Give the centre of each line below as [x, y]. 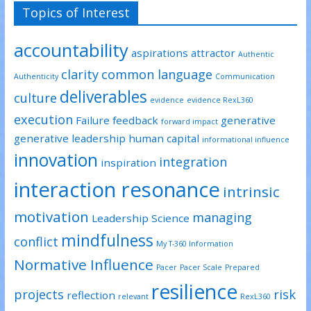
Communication [245, 76]
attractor [213, 52]
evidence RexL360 [220, 100]
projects [39, 294]
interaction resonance [117, 189]
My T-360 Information [194, 243]
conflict [36, 241]
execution [43, 119]
